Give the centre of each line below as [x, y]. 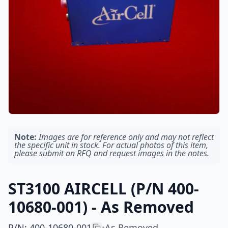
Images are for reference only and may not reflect [126, 137]
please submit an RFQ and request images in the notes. [112, 153]
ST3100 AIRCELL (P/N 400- [104, 189]
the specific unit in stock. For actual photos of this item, [111, 145]
